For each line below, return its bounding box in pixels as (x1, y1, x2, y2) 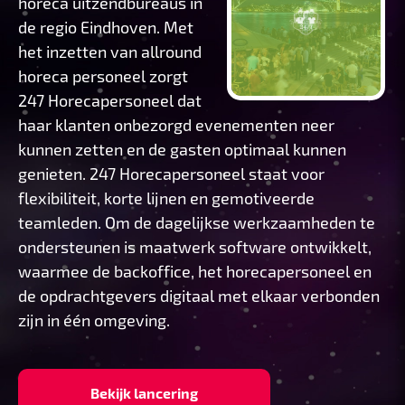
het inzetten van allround (18, 42, 202, 61)
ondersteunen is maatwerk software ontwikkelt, (18, 237, 372, 257)
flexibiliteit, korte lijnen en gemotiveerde (18, 188, 315, 208)
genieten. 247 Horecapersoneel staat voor (18, 164, 325, 184)
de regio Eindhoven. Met (18, 17, 193, 37)
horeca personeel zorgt (18, 66, 188, 86)
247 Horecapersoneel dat (18, 90, 202, 110)
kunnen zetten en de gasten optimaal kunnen (18, 139, 346, 159)
